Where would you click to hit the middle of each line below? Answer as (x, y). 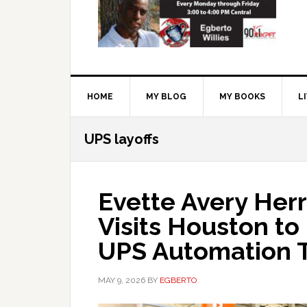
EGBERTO (178, 280)
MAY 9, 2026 (122, 280)
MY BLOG (166, 97)
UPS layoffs (122, 139)
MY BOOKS (242, 97)
